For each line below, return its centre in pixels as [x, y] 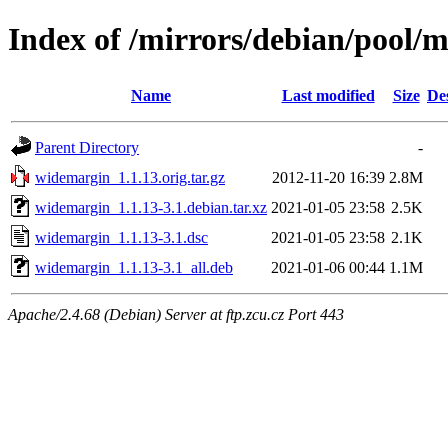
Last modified [328, 95]
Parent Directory [87, 147]
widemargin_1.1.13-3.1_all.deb [134, 267]
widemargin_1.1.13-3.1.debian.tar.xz [151, 207]
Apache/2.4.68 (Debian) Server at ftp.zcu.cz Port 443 [176, 314]
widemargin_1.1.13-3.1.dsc [121, 237]
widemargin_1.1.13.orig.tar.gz [130, 177]
